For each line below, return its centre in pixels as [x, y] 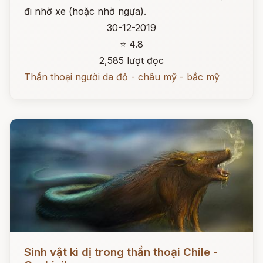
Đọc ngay [31, 243]
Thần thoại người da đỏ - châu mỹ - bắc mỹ [122, 77]
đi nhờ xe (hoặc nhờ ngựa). [85, 11]
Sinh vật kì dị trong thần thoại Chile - [121, 252]
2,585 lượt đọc [131, 60]
